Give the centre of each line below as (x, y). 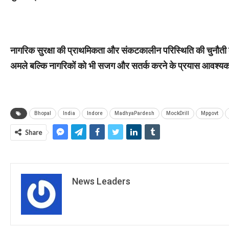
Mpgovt (210, 113)
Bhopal (43, 113)
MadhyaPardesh (134, 113)
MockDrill (178, 113)
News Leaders (101, 181)
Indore (95, 113)
